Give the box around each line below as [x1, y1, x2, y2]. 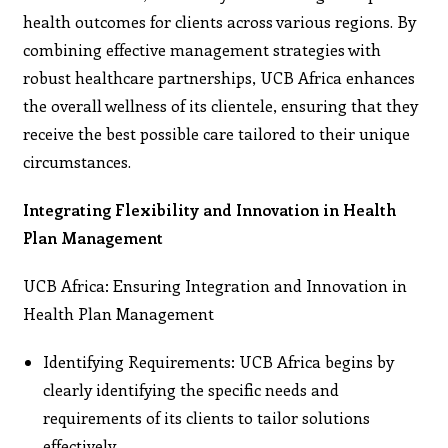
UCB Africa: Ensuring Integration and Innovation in [23, 274, 408, 296]
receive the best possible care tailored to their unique [23, 122, 411, 144]
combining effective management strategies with [23, 38, 382, 60]
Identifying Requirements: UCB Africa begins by [43, 350, 395, 372]
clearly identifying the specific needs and [43, 378, 340, 400]
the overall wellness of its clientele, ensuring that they [23, 94, 419, 116]
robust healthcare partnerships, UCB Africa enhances [23, 66, 416, 88]
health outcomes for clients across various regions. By [23, 10, 417, 32]
